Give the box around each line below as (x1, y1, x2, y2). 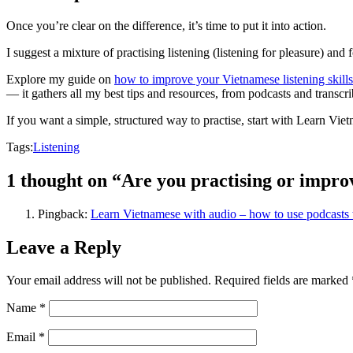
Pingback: (38, 206, 91, 221)
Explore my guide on (6, 72, 114, 86)
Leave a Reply (6, 236, 121, 258)
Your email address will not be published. (6, 273, 211, 288)
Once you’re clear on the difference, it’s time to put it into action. (6, 18, 326, 32)
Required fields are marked (214, 273, 351, 288)
